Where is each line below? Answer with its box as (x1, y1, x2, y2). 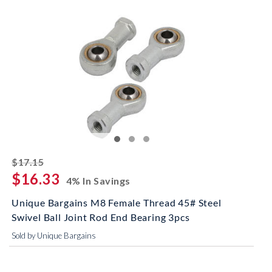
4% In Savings (66, 175, 131, 186)
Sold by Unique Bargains (12, 231, 96, 240)
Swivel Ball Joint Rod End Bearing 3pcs (12, 211, 190, 223)
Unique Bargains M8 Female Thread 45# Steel (12, 197, 222, 208)
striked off (43, 154, 97, 166)
